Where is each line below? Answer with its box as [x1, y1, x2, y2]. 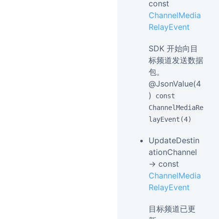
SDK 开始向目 [149, 44, 198, 53]
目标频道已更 [149, 204, 196, 214]
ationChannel [149, 147, 197, 157]
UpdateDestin [149, 135, 199, 145]
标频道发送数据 [149, 55, 203, 65]
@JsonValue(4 [149, 79, 201, 88]
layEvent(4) [149, 115, 192, 123]
